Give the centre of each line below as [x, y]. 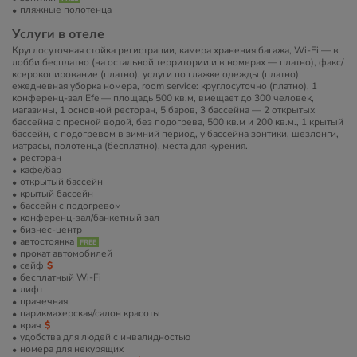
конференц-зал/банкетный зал [90, 218]
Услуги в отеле [58, 34]
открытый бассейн [61, 182]
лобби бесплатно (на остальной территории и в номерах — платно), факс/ [178, 62]
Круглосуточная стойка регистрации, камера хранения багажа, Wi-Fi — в [175, 50]
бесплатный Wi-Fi [61, 277]
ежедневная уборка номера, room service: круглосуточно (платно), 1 [165, 86]
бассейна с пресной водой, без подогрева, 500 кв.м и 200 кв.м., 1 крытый [178, 122]
